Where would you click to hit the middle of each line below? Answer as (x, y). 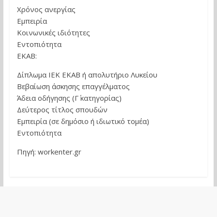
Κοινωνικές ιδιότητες (53, 32)
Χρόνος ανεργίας (46, 9)
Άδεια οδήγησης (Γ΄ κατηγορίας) (69, 98)
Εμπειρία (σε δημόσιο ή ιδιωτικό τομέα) (83, 121)
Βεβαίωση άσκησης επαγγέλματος (73, 86)
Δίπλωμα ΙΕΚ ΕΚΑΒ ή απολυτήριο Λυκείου (87, 75)
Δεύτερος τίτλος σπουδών (62, 109)
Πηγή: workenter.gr (49, 152)
